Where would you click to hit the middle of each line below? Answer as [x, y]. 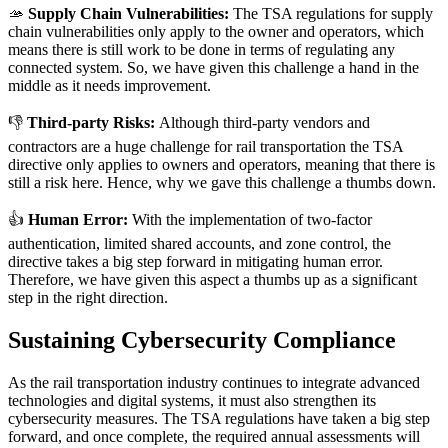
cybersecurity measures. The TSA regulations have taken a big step [219, 418]
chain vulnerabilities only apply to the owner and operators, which [216, 31]
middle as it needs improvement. [109, 85]
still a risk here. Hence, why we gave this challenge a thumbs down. [222, 182]
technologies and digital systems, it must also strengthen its [192, 400]
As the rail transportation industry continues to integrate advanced [214, 382]
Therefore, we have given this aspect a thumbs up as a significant [212, 279]
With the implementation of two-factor [252, 219]
